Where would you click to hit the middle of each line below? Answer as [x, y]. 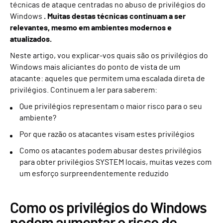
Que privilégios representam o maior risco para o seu [111, 107]
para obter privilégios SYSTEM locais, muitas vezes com [115, 162]
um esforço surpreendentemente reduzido [94, 174]
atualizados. [31, 39]
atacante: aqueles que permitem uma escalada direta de [108, 79]
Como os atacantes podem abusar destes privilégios [111, 151]
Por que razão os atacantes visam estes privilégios [107, 134]
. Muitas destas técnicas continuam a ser [115, 16]
